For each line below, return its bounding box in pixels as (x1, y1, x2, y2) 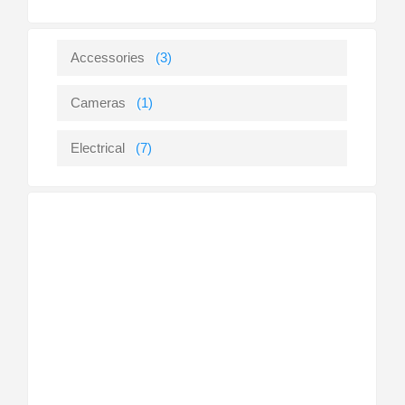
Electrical (71, 140, 126, 155)
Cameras (71, 95, 127, 110)
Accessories (71, 50, 146, 65)
